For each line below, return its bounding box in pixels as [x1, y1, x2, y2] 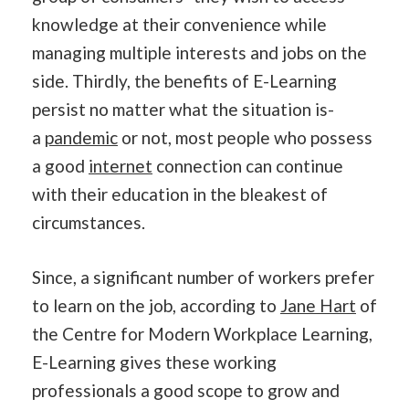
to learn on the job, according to [32, 294, 280, 316]
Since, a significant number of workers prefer [32, 266, 374, 288]
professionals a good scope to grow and [32, 379, 340, 401]
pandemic [45, 127, 118, 148]
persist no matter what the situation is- [32, 99, 334, 120]
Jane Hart [280, 294, 356, 316]
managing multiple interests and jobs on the [32, 42, 367, 63]
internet [89, 155, 152, 176]
